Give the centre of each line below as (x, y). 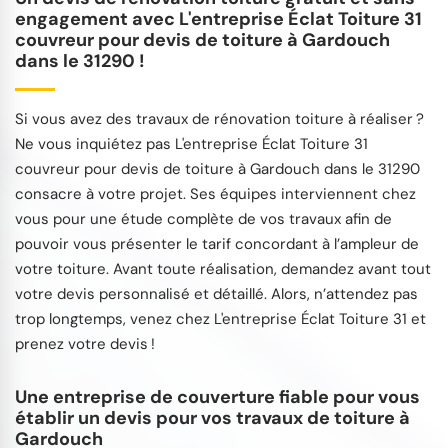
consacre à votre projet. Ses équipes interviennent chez (215, 194)
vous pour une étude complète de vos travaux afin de (203, 219)
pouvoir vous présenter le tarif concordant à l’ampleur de (217, 244)
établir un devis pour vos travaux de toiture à (212, 418)
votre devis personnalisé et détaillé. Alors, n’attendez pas (216, 294)
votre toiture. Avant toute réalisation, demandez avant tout (223, 269)
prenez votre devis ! (85, 344)
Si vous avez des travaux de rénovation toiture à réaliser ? (219, 119)
